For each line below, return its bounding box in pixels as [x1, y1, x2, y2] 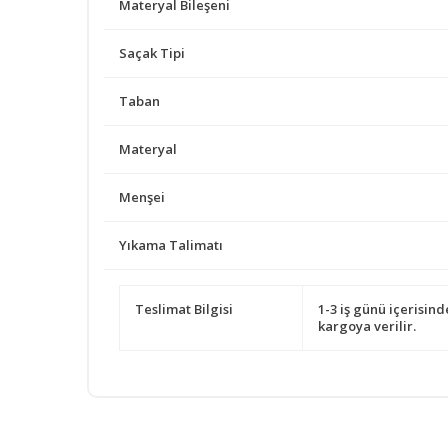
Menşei [119, 187, 165, 206]
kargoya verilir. [318, 316, 417, 335]
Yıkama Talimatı [119, 235, 223, 254]
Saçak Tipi [119, 43, 185, 62]
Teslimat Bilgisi [135, 299, 233, 318]
